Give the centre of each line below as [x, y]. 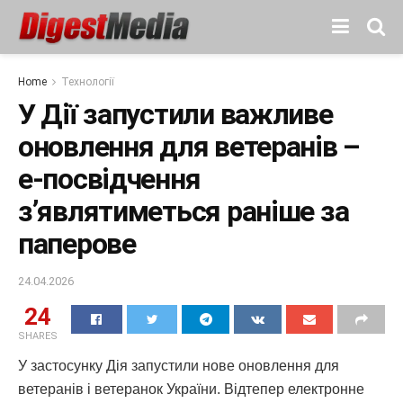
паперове [77, 244]
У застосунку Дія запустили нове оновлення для [179, 365]
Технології [88, 82]
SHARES [38, 336]
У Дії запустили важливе [175, 114]
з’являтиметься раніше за [184, 211]
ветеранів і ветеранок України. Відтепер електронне [191, 389]
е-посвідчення [109, 179]
